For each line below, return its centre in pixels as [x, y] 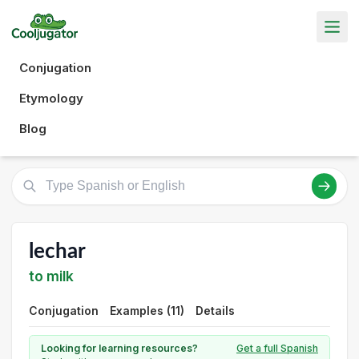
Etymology [51, 98]
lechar [57, 251]
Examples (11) [147, 311]
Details [215, 311]
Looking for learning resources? [119, 348]
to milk [51, 276]
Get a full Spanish [277, 348]
